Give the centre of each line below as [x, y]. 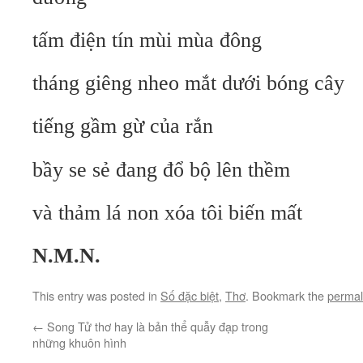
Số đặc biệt [190, 295]
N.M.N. [66, 256]
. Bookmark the [286, 295]
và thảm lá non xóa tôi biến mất [167, 213]
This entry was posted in [96, 295]
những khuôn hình [79, 342]
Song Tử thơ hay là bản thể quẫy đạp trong [156, 326]
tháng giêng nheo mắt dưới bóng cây [188, 83]
